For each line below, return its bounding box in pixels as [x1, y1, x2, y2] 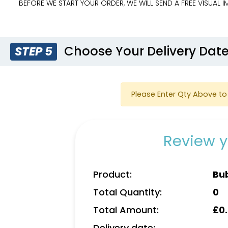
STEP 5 [15, 43, 53, 60]
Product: [93, 167, 132, 181]
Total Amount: [93, 203, 159, 216]
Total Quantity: [93, 185, 162, 198]
